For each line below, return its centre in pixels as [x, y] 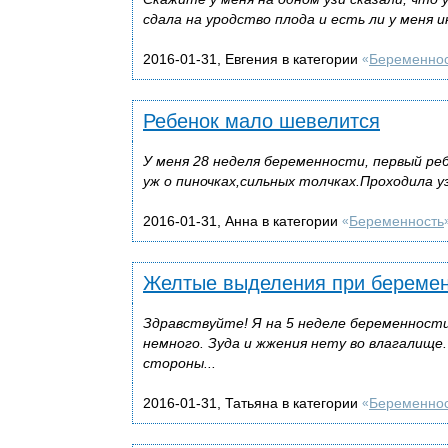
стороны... [179, 362]
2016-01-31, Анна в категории [242, 220]
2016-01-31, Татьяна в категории [252, 402]
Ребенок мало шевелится [261, 120]
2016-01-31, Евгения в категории [252, 58]
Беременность [396, 220]
